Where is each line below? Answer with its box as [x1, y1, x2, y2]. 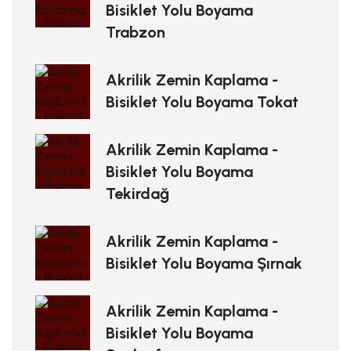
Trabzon [106, 23, 165, 42]
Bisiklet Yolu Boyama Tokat [106, 92, 299, 112]
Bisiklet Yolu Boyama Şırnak [106, 254, 302, 273]
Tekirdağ [106, 184, 169, 204]
